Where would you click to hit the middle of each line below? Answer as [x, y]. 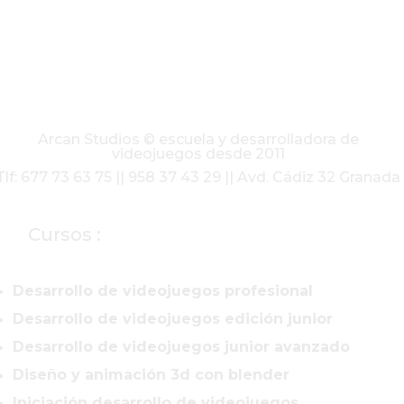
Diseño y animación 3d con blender [151, 374]
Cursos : [65, 234]
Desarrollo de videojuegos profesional [163, 290]
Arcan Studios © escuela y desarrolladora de [198, 140]
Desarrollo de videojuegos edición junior [173, 318]
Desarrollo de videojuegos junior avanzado [181, 346]
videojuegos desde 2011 [198, 154]
